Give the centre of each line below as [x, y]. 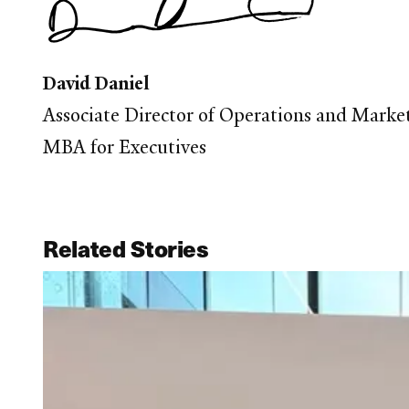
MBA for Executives [125, 147]
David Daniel [97, 84]
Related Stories [126, 249]
